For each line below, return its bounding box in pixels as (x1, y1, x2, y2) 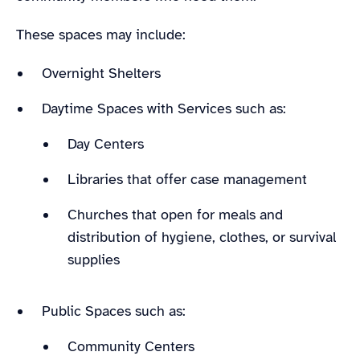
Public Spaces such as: (42, 301, 194, 320)
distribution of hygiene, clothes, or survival (67, 227, 336, 246)
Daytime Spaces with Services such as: (42, 99, 290, 117)
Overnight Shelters (42, 63, 165, 82)
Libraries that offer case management (67, 170, 315, 188)
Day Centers (67, 134, 148, 153)
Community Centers (67, 337, 198, 355)
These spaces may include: (16, 25, 194, 43)
